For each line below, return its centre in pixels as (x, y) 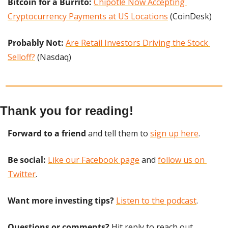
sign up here (174, 133)
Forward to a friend (47, 133)
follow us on (181, 160)
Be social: (27, 160)
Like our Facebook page (94, 160)
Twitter (22, 174)
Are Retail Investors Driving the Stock (137, 42)
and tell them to (118, 133)
